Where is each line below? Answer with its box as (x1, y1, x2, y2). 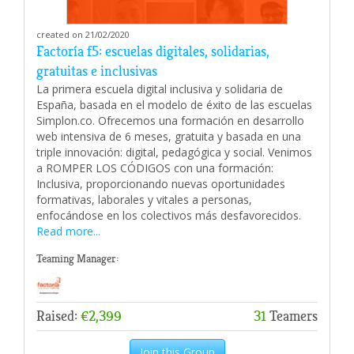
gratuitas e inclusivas (36, 62, 157, 81)
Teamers (266, 307, 318, 326)
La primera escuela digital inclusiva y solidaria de (36, 81, 283, 97)
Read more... (36, 224, 100, 239)
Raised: (36, 307, 81, 326)
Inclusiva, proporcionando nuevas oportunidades (36, 176, 285, 192)
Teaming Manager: (36, 252, 119, 266)
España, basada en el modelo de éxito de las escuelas (36, 97, 312, 113)
